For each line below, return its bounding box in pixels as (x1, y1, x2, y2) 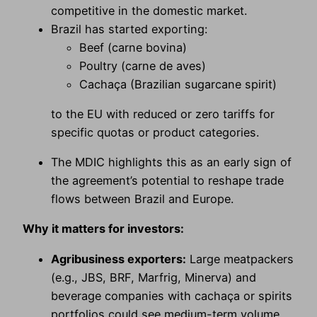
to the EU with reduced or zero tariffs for (51, 106, 275, 121)
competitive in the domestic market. (51, 3, 247, 18)
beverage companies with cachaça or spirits (51, 288, 292, 303)
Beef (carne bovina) (79, 40, 187, 54)
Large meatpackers (186, 251, 294, 266)
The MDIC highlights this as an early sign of (51, 155, 292, 170)
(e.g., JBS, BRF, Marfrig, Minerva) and (51, 270, 256, 284)
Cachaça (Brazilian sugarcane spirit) (79, 76, 277, 91)
